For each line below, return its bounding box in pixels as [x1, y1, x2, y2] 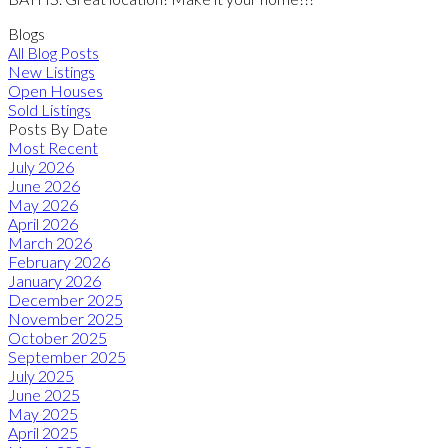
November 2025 [8, 308, 123, 328]
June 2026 [8, 175, 80, 195]
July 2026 [8, 156, 74, 176]
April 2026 [8, 213, 78, 233]
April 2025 [8, 422, 78, 442]
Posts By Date [8, 118, 108, 138]
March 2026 [8, 232, 92, 252]
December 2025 [8, 289, 123, 309]
